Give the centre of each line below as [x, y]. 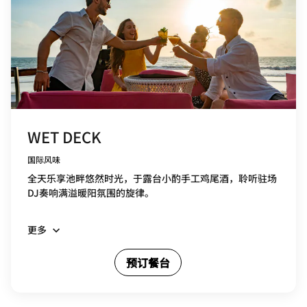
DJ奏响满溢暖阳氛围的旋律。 [91, 192]
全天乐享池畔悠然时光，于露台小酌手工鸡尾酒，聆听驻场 [152, 178]
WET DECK [64, 136]
